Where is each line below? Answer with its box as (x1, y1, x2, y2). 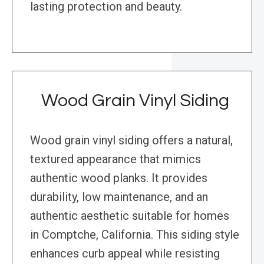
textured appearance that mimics (30, 152, 201, 167)
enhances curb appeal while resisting (30, 246, 220, 261)
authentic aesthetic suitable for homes (30, 209, 229, 223)
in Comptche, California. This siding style (30, 227, 239, 242)
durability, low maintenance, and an (30, 190, 208, 204)
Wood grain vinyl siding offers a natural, (30, 133, 233, 148)
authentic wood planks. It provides (30, 171, 207, 186)
